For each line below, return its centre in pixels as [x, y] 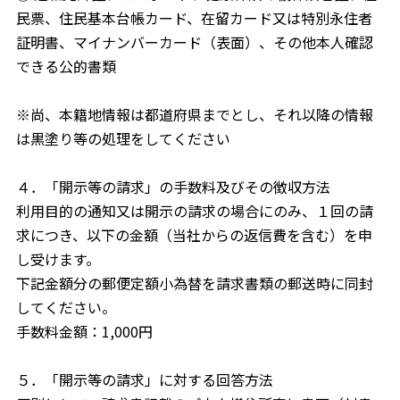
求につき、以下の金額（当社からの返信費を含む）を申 [194, 235]
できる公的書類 [66, 66]
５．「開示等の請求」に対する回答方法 [144, 379]
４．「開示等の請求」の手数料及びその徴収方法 [173, 187]
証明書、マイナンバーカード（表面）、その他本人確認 [194, 42]
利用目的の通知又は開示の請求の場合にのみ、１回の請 [194, 211]
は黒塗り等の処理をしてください [123, 138]
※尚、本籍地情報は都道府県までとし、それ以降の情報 [194, 114]
